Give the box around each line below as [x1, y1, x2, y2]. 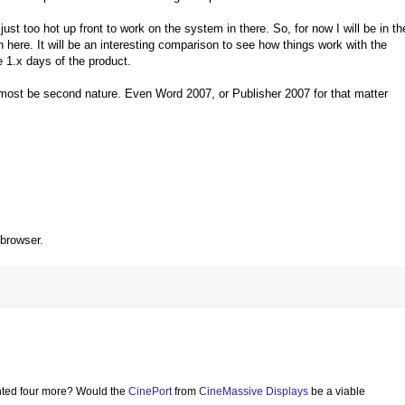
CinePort [128, 384, 174, 398]
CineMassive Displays [199, 384, 308, 398]
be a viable [308, 384, 365, 398]
